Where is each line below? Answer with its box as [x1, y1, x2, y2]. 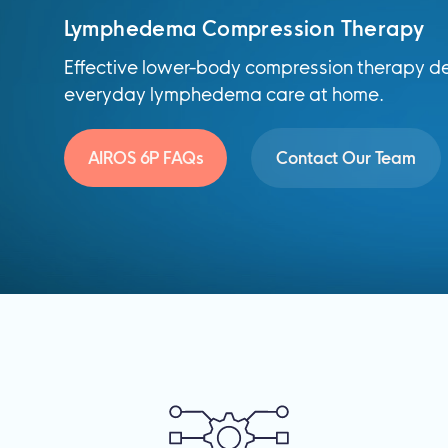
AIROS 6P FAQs [87, 148, 204, 168]
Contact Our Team [276, 148, 416, 168]
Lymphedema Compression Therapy [63, 16, 425, 41]
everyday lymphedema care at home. [63, 83, 384, 106]
